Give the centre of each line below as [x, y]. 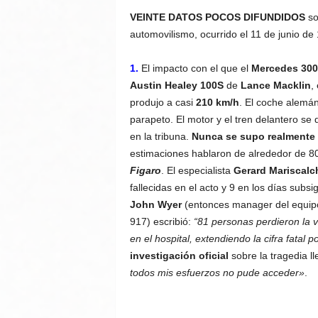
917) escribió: [161, 221]
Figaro [145, 170]
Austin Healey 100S [176, 85]
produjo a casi [163, 102]
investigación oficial [179, 256]
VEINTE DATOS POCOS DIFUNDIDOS [217, 17]
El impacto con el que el [194, 68]
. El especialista [197, 170]
